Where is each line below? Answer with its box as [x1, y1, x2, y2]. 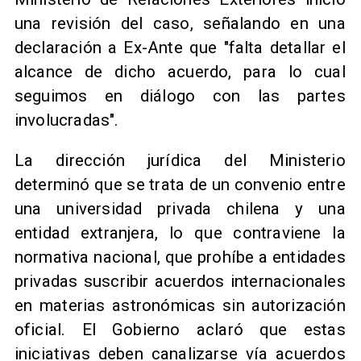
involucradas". [14, 110, 119, 130]
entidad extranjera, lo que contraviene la [14, 223, 346, 243]
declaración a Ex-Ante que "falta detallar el [14, 37, 346, 57]
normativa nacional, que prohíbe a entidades [14, 247, 346, 268]
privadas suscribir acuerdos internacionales [14, 272, 346, 292]
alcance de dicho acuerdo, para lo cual [14, 61, 346, 81]
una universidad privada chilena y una [14, 199, 346, 219]
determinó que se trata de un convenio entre [14, 175, 346, 195]
